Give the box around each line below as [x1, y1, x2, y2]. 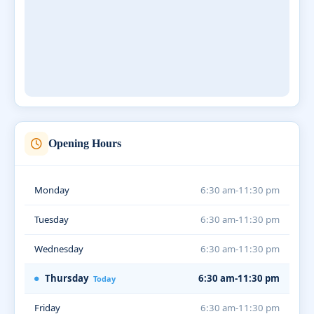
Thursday [43, 271, 90, 285]
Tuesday [34, 212, 69, 226]
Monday [34, 183, 69, 196]
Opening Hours [48, 137, 121, 149]
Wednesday [34, 242, 83, 255]
